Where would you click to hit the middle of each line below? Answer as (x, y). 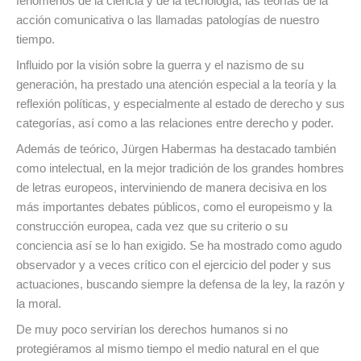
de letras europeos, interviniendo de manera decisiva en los (172, 188)
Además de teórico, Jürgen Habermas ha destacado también (176, 149)
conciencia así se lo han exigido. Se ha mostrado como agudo (179, 246)
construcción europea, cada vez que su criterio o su (152, 226)
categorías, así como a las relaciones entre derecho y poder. (175, 123)
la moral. (39, 304)
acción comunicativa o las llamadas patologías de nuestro (168, 20)
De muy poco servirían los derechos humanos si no (152, 330)
